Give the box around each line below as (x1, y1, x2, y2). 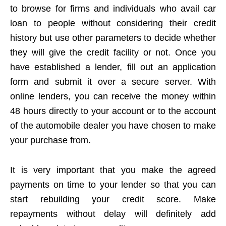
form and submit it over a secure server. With (10, 77, 216, 87)
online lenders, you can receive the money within (10, 91, 216, 101)
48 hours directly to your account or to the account (10, 106, 216, 116)
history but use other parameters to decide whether (10, 33, 216, 43)
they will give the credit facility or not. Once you (10, 47, 216, 58)
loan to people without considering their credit (10, 18, 216, 28)
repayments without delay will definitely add (10, 209, 216, 219)
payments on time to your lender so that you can (10, 180, 216, 190)
